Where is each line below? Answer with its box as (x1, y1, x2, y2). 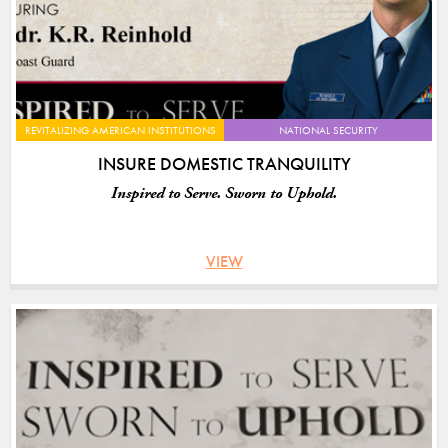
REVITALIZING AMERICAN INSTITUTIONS (24, 122, 216, 137)
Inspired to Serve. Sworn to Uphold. (111, 182, 337, 204)
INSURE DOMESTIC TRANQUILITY (97, 151, 351, 175)
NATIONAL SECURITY (278, 122, 378, 137)
